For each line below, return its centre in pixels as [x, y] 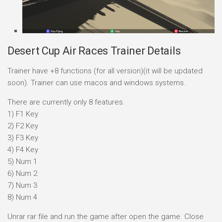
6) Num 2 [22, 173]
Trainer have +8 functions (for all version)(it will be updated [105, 71]
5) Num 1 [22, 161]
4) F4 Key [23, 149]
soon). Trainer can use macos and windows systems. [97, 83]
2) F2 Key [23, 126]
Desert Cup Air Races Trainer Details [94, 51]
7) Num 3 [22, 185]
